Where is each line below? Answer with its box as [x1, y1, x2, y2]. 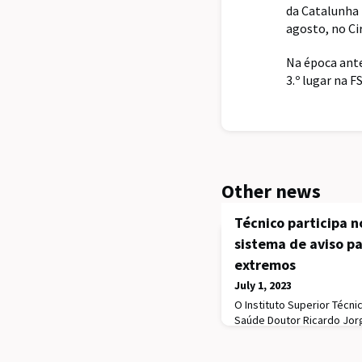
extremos [234, 255, 296, 275]
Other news [221, 179, 321, 204]
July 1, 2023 [234, 278, 292, 293]
